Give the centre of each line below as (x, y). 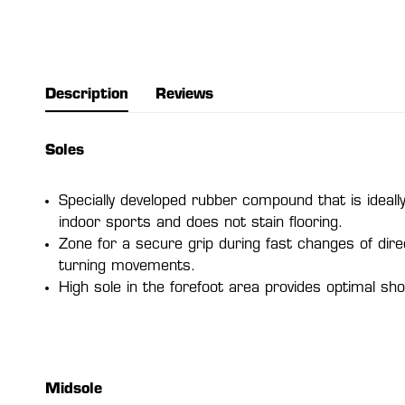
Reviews (184, 94)
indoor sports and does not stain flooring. (201, 223)
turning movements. (127, 266)
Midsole (74, 389)
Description (87, 94)
